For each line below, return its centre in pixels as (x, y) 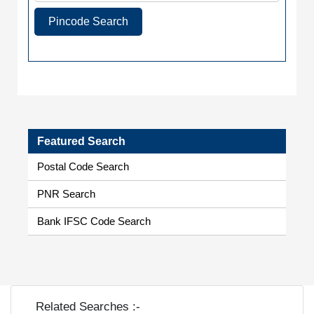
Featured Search (81, 141)
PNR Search (66, 194)
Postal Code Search (83, 167)
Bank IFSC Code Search (94, 221)
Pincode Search (88, 21)
